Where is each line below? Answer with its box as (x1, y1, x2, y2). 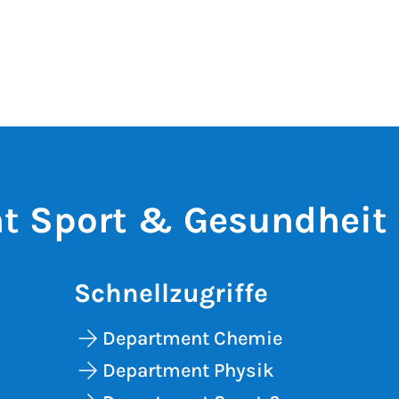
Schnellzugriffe (74, 277, 269, 309)
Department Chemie (102, 327, 283, 350)
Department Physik (102, 359, 275, 382)
